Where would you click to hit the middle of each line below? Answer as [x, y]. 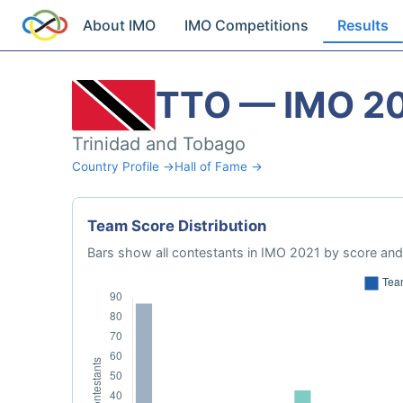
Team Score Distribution [177, 226]
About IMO [120, 25]
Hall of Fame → [219, 166]
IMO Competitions [247, 25]
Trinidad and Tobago [159, 144]
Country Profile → [123, 166]
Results [363, 25]
